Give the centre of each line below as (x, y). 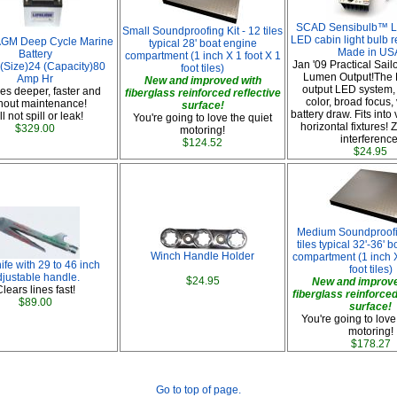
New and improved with (202, 81)
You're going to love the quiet (202, 118)
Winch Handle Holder (202, 256)
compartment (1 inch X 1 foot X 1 (202, 56)
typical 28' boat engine (202, 43)
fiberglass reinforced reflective (202, 93)
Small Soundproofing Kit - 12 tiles (202, 31)
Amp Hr (35, 79)
